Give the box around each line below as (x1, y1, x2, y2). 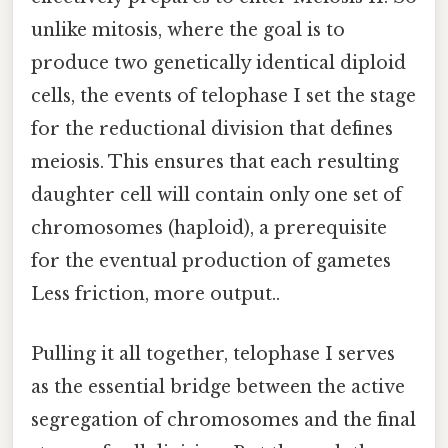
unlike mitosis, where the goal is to (31, 19, 345, 42)
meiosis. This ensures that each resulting (31, 151, 399, 174)
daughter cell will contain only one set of (31, 184, 402, 207)
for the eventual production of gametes (31, 250, 391, 273)
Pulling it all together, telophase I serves (31, 342, 395, 365)
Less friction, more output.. (31, 283, 280, 306)
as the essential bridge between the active (31, 375, 405, 398)
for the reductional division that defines (31, 118, 393, 141)
